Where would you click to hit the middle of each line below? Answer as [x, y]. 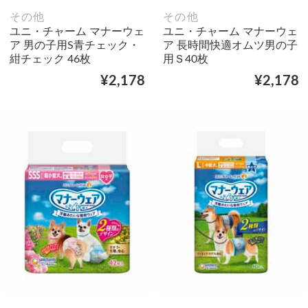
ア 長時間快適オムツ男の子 [230, 45]
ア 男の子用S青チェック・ [74, 45]
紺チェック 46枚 [50, 59]
